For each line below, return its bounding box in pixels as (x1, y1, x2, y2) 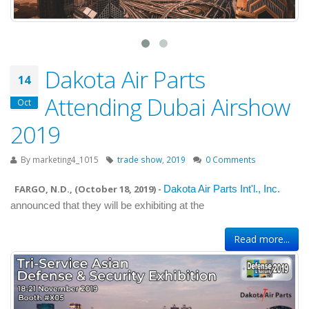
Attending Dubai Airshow (45, 90, 290, 123)
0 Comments (206, 153, 256, 165)
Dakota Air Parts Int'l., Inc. (163, 183, 280, 195)
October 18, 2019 (78, 182, 153, 195)
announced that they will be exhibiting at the (10, 199, 204, 211)
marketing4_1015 (32, 153, 99, 165)
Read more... (234, 232, 290, 246)
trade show (117, 153, 162, 165)
